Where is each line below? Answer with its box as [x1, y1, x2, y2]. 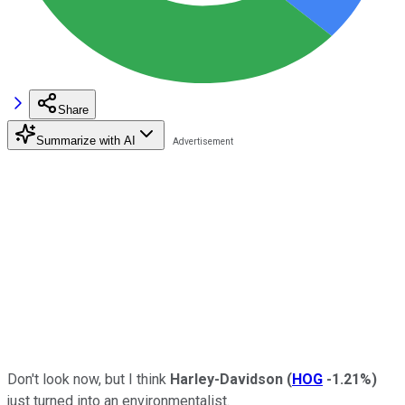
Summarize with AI [36, 133, 136, 147]
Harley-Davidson [170, 370, 283, 388]
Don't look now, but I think [7, 370, 170, 388]
